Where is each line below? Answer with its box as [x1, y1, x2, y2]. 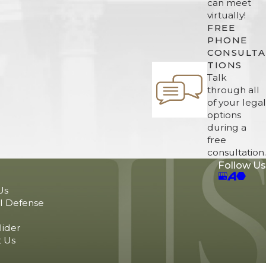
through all [207, 84, 259, 96]
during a [207, 121, 246, 133]
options [207, 109, 241, 121]
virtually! [207, 9, 246, 21]
